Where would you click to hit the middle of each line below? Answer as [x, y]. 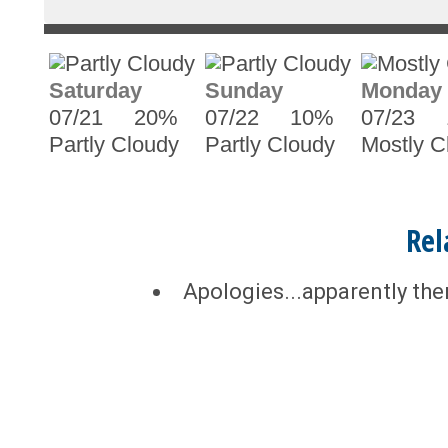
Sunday [243, 90]
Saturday [95, 90]
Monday [401, 90]
